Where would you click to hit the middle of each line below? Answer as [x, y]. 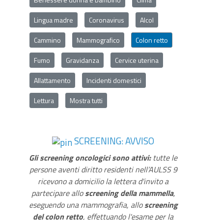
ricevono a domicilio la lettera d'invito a [103, 181]
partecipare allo [58, 193]
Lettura [44, 100]
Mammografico [98, 40]
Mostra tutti [86, 100]
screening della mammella [129, 193]
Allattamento [52, 80]
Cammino [47, 40]
